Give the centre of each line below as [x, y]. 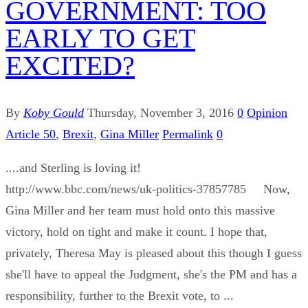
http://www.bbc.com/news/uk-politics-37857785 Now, [148, 189]
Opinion [267, 112]
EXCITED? [70, 65]
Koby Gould [54, 112]
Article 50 [31, 134]
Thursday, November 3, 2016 [161, 112]
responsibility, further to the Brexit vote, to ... [120, 295]
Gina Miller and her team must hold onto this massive [140, 210]
